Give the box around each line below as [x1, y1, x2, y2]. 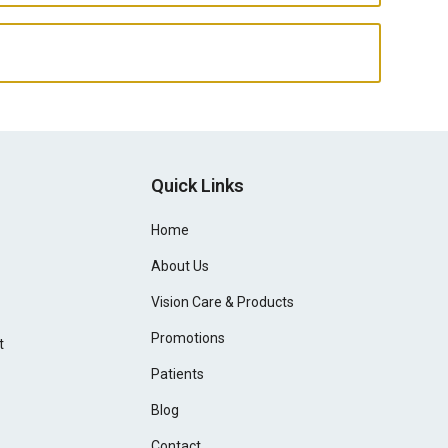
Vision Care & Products [151, 294, 295, 311]
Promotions [151, 330, 226, 347]
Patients [151, 366, 205, 383]
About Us [151, 258, 210, 275]
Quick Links [151, 175, 245, 197]
